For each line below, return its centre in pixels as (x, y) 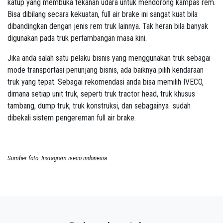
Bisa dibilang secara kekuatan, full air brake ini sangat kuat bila (103, 14)
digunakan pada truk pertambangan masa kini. (78, 38)
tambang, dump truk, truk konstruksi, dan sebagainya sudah (99, 106)
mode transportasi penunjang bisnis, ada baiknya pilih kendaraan (106, 70)
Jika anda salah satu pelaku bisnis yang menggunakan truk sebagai (109, 58)
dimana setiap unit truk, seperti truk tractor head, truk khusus (101, 94)
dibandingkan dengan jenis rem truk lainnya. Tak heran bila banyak (108, 26)
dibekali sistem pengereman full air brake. (72, 118)
